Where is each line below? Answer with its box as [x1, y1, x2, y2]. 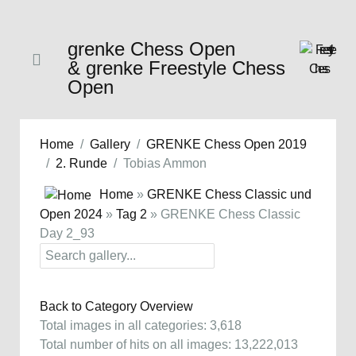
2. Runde [56, 157, 107, 170]
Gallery [90, 137, 130, 151]
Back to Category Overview [40, 299, 193, 313]
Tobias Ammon [123, 157, 207, 170]
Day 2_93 [40, 226, 95, 240]
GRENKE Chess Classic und [147, 188, 311, 201]
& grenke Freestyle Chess [68, 57, 285, 79]
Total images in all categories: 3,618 [40, 318, 242, 332]
